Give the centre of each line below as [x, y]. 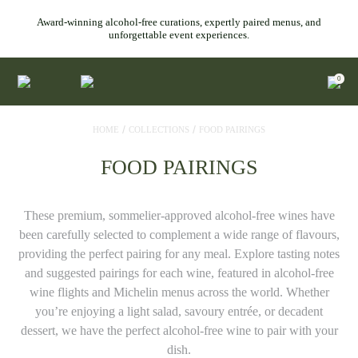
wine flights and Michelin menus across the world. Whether [179, 292]
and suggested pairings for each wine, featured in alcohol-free [179, 273]
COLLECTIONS [159, 129]
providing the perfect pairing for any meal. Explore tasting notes [179, 254]
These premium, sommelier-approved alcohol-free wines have [179, 215]
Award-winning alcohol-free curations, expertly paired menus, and [179, 22]
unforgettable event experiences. [179, 35]
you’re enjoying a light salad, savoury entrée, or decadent [179, 311]
